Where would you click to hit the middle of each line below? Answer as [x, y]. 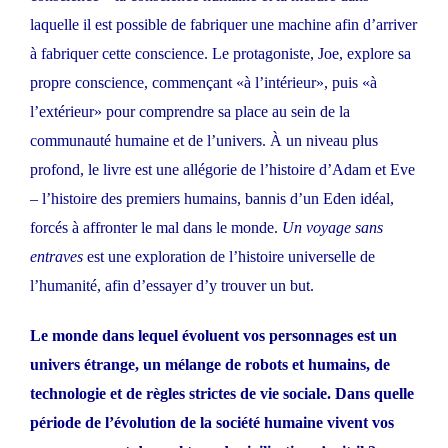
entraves [56, 257]
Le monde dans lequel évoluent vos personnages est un [213, 336]
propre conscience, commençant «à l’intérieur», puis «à [203, 83]
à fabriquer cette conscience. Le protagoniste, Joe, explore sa [220, 54]
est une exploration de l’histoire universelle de [229, 257]
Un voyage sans [332, 228]
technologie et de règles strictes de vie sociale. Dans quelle [222, 394]
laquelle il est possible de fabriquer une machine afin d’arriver [223, 25]
